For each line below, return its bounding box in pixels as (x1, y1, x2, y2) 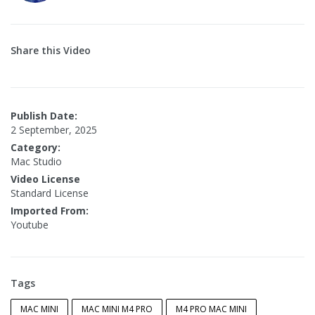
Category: (11, 141, 60, 155)
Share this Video (11, 44, 91, 58)
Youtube (11, 218, 49, 232)
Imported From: (11, 204, 89, 218)
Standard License (11, 186, 89, 200)
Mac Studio (11, 155, 62, 169)
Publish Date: (11, 109, 77, 123)
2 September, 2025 (11, 123, 97, 137)
